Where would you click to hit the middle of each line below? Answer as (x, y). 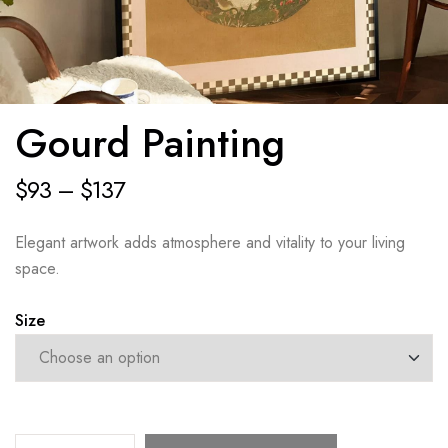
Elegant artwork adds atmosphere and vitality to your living (210, 242)
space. (37, 268)
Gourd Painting (150, 142)
